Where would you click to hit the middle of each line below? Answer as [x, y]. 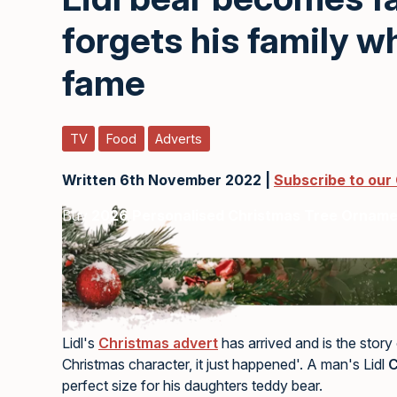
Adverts [179, 139]
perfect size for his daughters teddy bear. [192, 386]
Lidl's [80, 343]
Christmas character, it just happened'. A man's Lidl [225, 365]
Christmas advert [158, 343]
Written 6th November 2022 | [168, 180]
